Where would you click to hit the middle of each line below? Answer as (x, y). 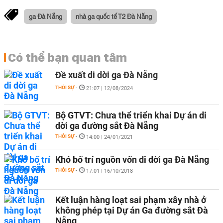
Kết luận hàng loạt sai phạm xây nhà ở (131, 200)
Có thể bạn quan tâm (67, 57)
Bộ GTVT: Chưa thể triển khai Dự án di (131, 115)
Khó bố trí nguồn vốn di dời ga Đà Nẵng (132, 160)
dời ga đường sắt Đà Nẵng (107, 126)
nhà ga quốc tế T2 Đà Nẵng (114, 16)
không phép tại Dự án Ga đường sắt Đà (132, 210)
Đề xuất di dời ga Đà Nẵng (107, 75)
